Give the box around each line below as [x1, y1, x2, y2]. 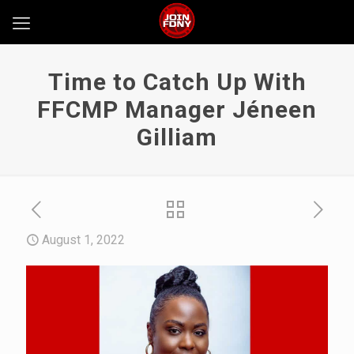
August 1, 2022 [42, 232, 125, 247]
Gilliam [137, 123, 217, 151]
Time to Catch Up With [47, 68, 307, 96]
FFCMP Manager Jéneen [37, 96, 317, 123]
